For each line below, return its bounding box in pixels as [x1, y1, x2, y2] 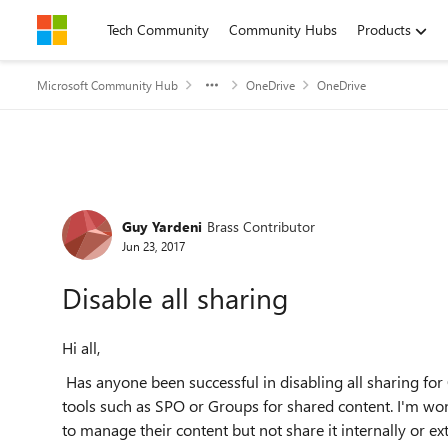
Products [357, 20, 411, 39]
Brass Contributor [207, 216, 315, 236]
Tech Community [107, 20, 209, 39]
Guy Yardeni [122, 216, 202, 236]
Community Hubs [229, 20, 337, 39]
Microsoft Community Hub [37, 77, 178, 93]
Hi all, [62, 337, 100, 358]
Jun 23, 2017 [122, 237, 185, 254]
